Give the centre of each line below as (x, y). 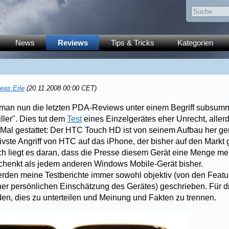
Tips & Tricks (132, 43)
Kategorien (195, 43)
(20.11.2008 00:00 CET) (61, 88)
